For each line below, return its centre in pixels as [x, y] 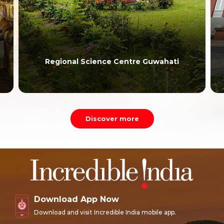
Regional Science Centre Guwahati [112, 62]
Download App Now [76, 199]
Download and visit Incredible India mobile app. [105, 212]
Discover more [112, 119]
